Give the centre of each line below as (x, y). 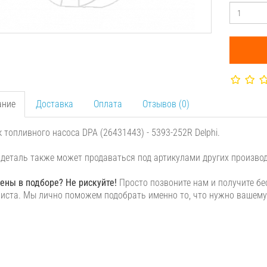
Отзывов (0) (166, 104)
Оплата (108, 104)
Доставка (54, 104)
